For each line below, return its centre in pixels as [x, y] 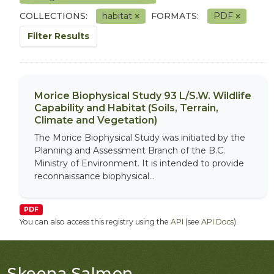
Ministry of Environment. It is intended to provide [139, 163]
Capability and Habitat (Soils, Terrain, [126, 108]
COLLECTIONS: [54, 16]
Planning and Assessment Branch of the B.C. [130, 150]
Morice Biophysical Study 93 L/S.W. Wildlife [143, 96]
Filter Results [58, 36]
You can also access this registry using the [95, 222]
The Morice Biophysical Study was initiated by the [140, 138]
